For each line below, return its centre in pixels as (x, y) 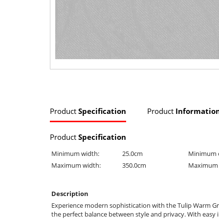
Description (70, 193)
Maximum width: (76, 165)
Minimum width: (75, 153)
